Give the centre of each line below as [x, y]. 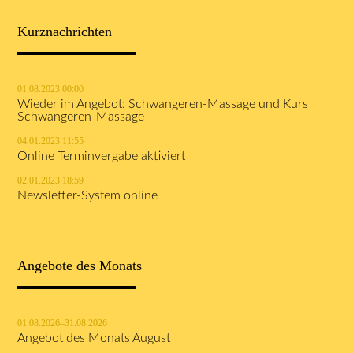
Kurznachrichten [65, 32]
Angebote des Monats [80, 265]
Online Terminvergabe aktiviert [102, 156]
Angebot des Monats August [94, 338]
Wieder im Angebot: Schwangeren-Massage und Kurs [163, 104]
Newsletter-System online [88, 196]
